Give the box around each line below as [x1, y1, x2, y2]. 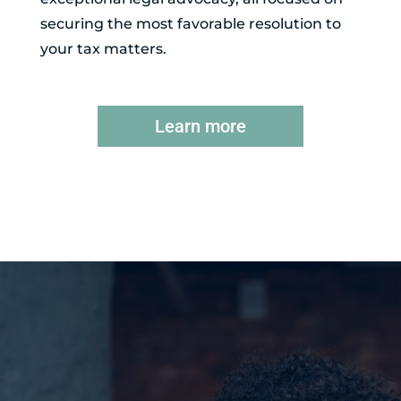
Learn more [154, 115, 246, 138]
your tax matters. [39, 40, 166, 58]
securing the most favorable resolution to [39, 15, 341, 33]
